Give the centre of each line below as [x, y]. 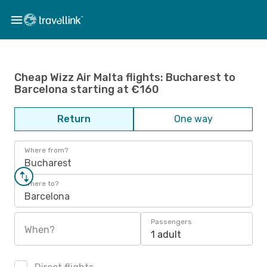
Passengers [171, 222]
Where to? [41, 184]
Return [74, 119]
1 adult [166, 235]
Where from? [46, 150]
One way [193, 119]
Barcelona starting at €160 [87, 89]
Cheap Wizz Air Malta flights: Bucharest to [125, 77]
